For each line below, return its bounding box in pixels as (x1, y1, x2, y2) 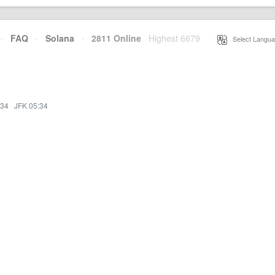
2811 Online (84, 32, 141, 44)
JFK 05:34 (14, 100, 48, 110)
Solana (45, 32, 74, 44)
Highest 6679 (149, 32, 200, 44)
